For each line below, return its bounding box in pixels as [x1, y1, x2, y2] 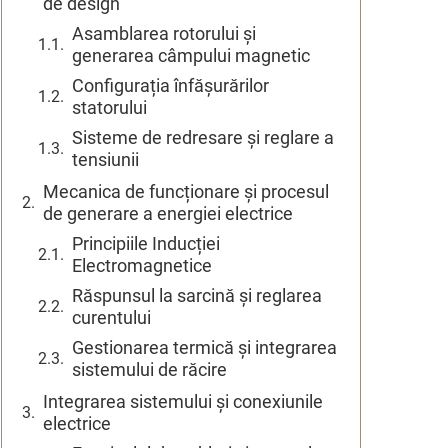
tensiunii [72, 148, 139, 170]
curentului [72, 306, 151, 328]
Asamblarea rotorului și [72, 22, 256, 44]
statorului [72, 96, 147, 118]
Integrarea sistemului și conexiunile [43, 390, 323, 412]
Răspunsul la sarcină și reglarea [72, 284, 322, 306]
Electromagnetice [72, 254, 212, 276]
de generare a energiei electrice [43, 202, 293, 224]
